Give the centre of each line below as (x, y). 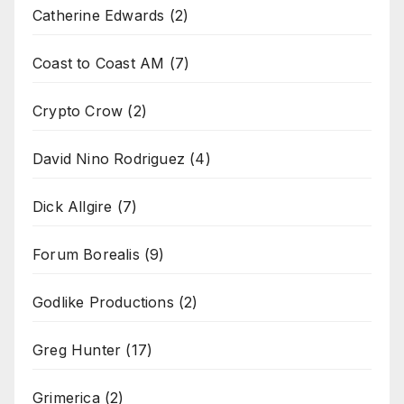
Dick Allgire (73, 206)
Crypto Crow (78, 110)
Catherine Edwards (99, 15)
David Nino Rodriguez (109, 158)
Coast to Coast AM (99, 63)
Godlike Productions (103, 302)
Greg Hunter (77, 349)
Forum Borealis (86, 254)
